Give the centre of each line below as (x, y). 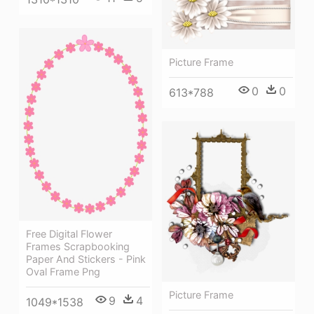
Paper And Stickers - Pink (86, 259)
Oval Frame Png (63, 271)
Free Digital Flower (69, 233)
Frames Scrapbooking (78, 246)
